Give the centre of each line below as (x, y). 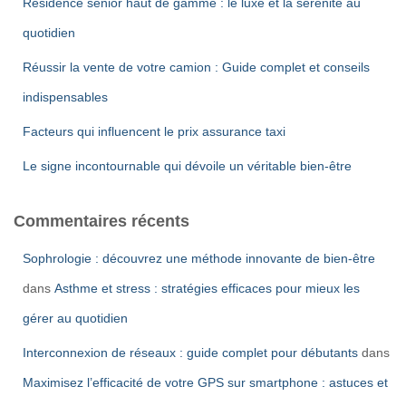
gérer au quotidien (75, 318)
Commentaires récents (101, 221)
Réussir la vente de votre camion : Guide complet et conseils (196, 67)
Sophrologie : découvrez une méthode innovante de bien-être (199, 258)
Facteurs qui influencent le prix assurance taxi (154, 131)
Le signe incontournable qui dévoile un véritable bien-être (187, 165)
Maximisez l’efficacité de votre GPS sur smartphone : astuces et (205, 382)
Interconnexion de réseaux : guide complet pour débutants (190, 352)
